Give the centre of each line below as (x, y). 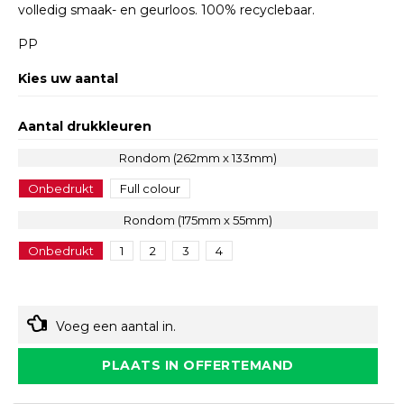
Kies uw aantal (69, 79)
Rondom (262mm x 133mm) (197, 158)
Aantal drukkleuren (85, 127)
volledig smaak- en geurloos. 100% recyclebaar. (167, 10)
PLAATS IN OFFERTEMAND (198, 366)
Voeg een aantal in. (116, 327)
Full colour (151, 189)
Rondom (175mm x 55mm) (197, 220)
